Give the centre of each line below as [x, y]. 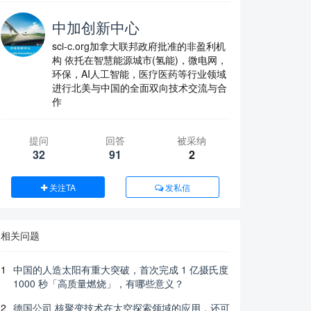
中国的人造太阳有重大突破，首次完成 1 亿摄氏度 [121, 269]
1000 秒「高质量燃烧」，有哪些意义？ [99, 283]
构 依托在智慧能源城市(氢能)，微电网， [140, 59]
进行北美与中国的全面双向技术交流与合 [140, 87]
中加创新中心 [96, 27]
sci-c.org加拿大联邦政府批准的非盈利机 [139, 45]
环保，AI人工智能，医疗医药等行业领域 [139, 73]
